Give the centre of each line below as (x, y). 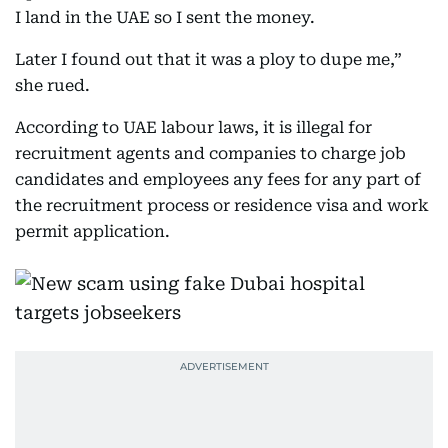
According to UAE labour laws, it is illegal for (193, 127)
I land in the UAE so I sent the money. (165, 17)
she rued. (52, 85)
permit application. (92, 231)
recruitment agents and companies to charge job (210, 153)
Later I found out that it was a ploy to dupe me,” (208, 59)
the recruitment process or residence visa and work (222, 205)
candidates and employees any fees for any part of (218, 179)
